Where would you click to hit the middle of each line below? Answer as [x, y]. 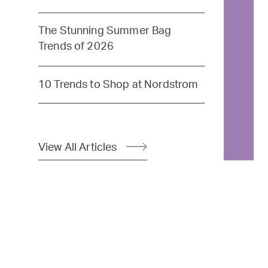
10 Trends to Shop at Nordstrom [118, 84]
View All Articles [77, 148]
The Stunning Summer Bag [105, 31]
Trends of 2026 [76, 47]
